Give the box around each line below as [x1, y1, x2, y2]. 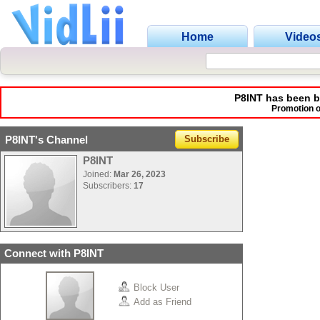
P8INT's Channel [5, 134, 88, 146]
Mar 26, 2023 [114, 169, 166, 179]
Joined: [83, 169, 114, 179]
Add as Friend [134, 296, 191, 307]
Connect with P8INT [4, 247, 104, 259]
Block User [134, 281, 179, 293]
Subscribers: [83, 181, 134, 191]
